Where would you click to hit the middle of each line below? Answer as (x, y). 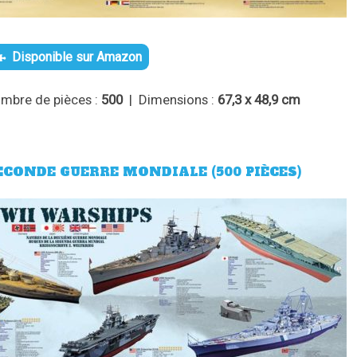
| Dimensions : (172, 99)
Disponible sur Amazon (77, 57)
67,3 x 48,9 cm (259, 99)
